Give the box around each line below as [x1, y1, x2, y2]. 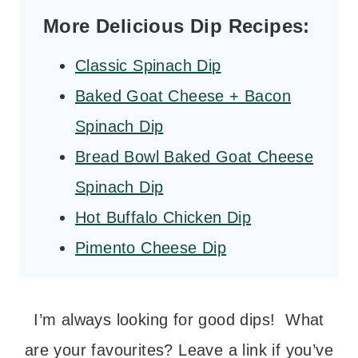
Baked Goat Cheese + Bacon [75, 87, 291, 105]
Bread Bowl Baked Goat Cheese [75, 148, 314, 166]
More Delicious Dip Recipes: [43, 15, 310, 38]
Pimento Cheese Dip [75, 239, 227, 257]
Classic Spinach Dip [75, 57, 221, 75]
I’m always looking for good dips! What [34, 311, 324, 329]
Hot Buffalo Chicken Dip [75, 209, 252, 227]
